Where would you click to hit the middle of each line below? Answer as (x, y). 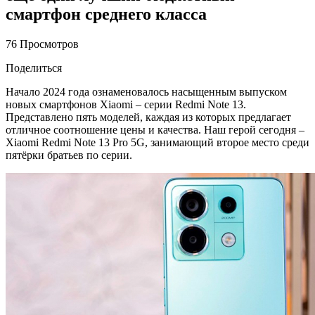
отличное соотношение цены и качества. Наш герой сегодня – (155, 129)
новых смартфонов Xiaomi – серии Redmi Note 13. (126, 104)
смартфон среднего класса (106, 14)
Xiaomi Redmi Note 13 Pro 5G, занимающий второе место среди (157, 142)
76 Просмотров (42, 44)
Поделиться (34, 67)
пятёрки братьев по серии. (69, 155)
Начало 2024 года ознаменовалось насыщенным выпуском (146, 91)
